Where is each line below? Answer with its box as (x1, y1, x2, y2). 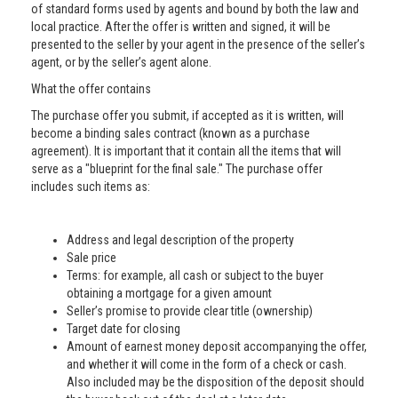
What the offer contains (31, 82, 151, 96)
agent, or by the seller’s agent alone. (31, 55, 211, 69)
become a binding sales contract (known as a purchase (31, 126, 310, 140)
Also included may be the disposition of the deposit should (67, 375, 364, 389)
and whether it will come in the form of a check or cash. (67, 357, 346, 371)
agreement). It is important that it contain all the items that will (31, 144, 341, 158)
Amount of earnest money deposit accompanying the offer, (67, 339, 367, 354)
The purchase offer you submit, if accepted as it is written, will (31, 108, 344, 123)
